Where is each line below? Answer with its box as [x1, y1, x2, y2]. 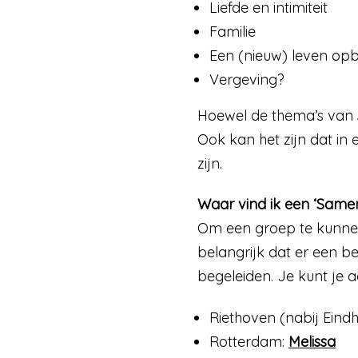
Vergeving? [209, 70, 284, 89]
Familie [209, 22, 256, 41]
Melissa [288, 332, 336, 351]
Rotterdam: [209, 332, 288, 351]
